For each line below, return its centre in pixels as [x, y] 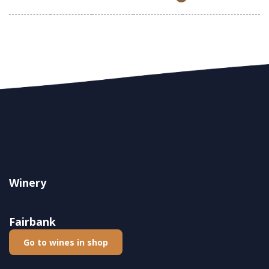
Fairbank [32, 222]
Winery [28, 183]
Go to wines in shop [66, 243]
